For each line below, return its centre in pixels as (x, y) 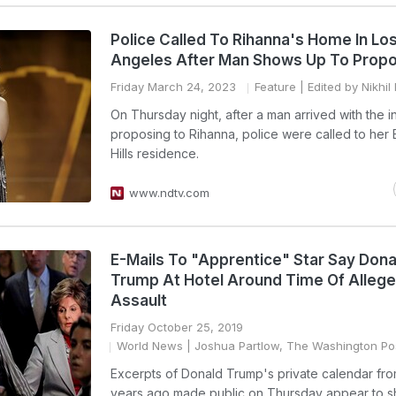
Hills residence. (155, 153)
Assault (139, 301)
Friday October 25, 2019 (177, 327)
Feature (275, 87)
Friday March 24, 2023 (173, 87)
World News (150, 346)
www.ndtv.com (169, 193)
